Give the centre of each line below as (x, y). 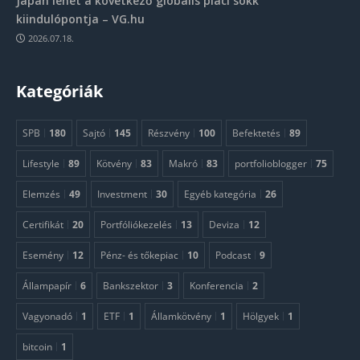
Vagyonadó (47, 316)
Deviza (224, 225)
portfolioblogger (271, 164)
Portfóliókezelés (136, 225)
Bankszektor (131, 286)
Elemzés (41, 194)
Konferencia (217, 286)
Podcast (233, 255)
